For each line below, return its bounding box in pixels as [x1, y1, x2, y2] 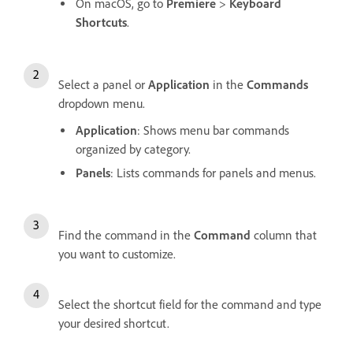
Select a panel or [58, 76, 148, 92]
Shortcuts [76, 14, 127, 30]
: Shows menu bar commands [137, 122, 289, 138]
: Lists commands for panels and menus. [110, 165, 316, 180]
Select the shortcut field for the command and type [58, 296, 321, 312]
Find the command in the [58, 227, 194, 243]
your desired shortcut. [58, 315, 169, 331]
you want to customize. [58, 246, 176, 262]
